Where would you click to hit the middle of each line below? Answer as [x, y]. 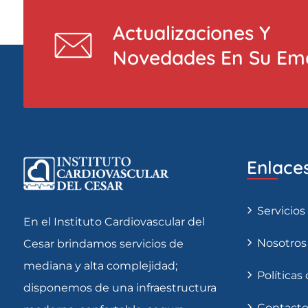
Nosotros [282, 243]
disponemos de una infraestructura [120, 288]
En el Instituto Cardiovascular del [114, 222]
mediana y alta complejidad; [100, 266]
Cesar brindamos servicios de [103, 244]
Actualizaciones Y [191, 33]
